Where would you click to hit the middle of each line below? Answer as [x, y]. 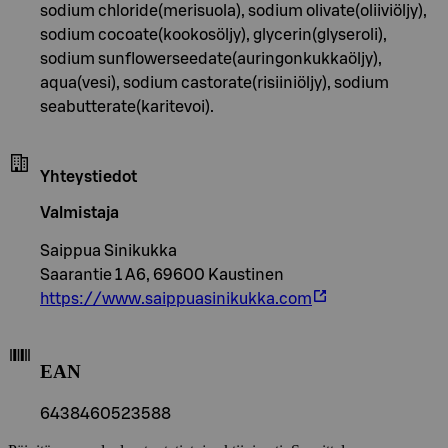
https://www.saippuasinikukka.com [176, 298]
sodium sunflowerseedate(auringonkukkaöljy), [211, 58]
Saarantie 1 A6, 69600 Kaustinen [162, 274]
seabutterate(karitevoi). [127, 106]
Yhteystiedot [88, 176]
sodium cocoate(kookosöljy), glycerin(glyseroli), [213, 34]
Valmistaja [79, 212]
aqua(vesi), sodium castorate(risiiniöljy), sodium [214, 82]
